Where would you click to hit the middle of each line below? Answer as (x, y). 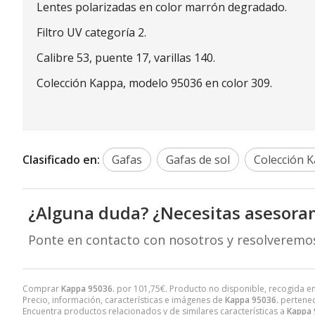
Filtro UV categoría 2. (91, 33)
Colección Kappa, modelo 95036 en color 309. (154, 83)
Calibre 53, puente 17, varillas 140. (126, 58)
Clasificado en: (61, 160)
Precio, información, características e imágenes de (124, 300)
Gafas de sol (198, 160)
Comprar (42, 289)
